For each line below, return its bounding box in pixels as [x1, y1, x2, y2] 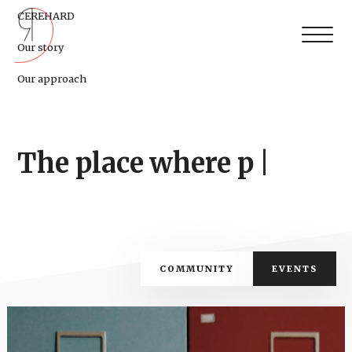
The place [17, 147, 145, 180]
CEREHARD [17, 9, 75, 22]
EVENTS [271, 263, 317, 274]
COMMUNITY [159, 263, 234, 274]
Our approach [17, 72, 87, 85]
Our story [17, 41, 64, 53]
